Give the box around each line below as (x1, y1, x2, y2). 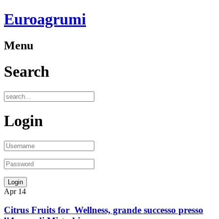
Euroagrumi (4, 10, 86, 28)
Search (4, 63, 49, 81)
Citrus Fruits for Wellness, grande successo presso (4, 205, 203, 216)
